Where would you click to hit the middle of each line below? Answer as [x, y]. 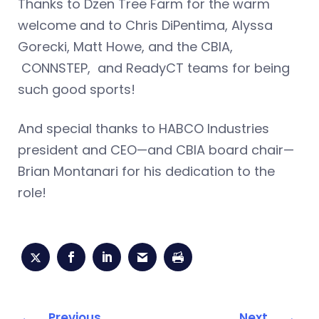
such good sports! [77, 89]
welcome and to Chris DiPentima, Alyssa [145, 25]
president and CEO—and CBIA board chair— [156, 150]
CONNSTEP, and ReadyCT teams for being [154, 68]
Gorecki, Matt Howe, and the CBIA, [125, 46]
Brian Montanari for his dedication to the [146, 171]
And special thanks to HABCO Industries [143, 128]
